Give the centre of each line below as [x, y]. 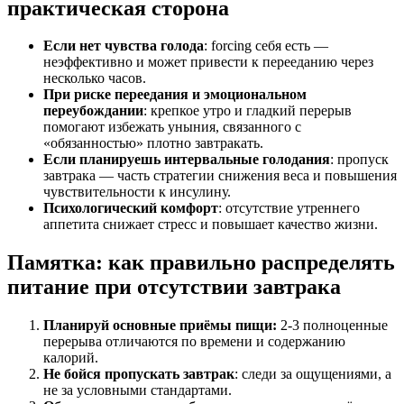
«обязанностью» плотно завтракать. [153, 143]
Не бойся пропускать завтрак [139, 374]
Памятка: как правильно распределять [201, 263]
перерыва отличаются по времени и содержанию [194, 342]
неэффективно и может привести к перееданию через [208, 62]
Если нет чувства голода [124, 46]
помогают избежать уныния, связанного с [172, 127]
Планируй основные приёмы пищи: [160, 326]
